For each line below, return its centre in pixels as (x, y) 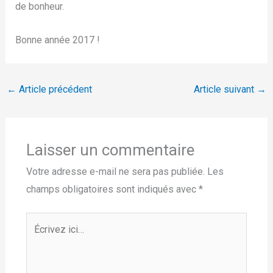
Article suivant (225, 89)
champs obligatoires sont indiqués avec (112, 189)
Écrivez (41, 221)
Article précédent (54, 89)
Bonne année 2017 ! (57, 40)
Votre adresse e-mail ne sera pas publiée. (115, 171)
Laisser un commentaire (110, 150)
